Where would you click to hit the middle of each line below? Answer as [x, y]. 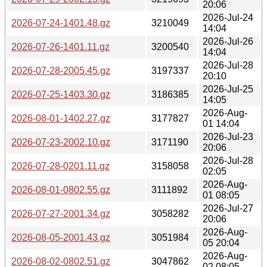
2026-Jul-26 [228, 41]
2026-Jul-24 [228, 17]
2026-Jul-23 [228, 136]
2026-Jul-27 [228, 208]
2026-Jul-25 [228, 89]
